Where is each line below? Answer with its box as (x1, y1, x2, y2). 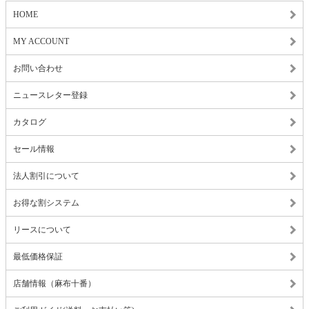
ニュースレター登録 (13, 90, 88, 100)
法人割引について (13, 171, 79, 181)
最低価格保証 (13, 252, 63, 261)
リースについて (13, 225, 71, 235)
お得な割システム (13, 198, 79, 208)
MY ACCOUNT (13, 37, 69, 46)
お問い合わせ (13, 63, 63, 73)
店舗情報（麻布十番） (13, 279, 96, 288)
